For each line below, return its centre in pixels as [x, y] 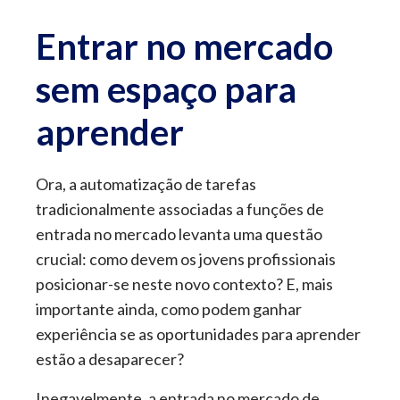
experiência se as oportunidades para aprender [198, 334]
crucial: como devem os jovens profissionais [186, 259]
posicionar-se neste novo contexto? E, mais [184, 284]
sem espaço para [166, 90]
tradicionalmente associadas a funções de [180, 209]
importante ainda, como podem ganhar [169, 309]
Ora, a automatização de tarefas [146, 184]
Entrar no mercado [184, 47]
